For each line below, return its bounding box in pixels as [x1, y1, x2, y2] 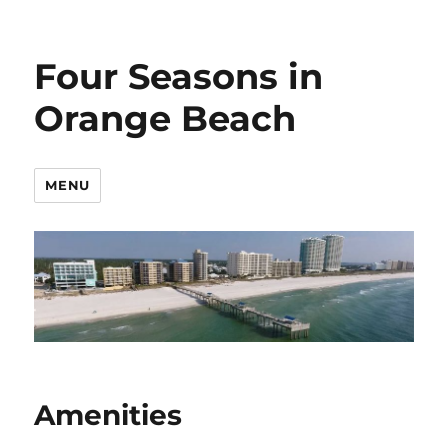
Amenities [34, 398, 183, 433]
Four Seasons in [34, 55, 324, 98]
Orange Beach [34, 97, 297, 140]
